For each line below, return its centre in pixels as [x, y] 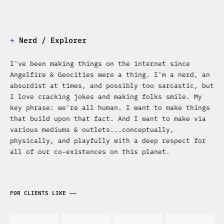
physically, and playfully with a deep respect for [108, 140]
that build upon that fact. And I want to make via [108, 118]
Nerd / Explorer [53, 40]
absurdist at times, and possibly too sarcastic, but [112, 85]
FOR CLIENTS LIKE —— [43, 192]
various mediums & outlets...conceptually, [92, 129]
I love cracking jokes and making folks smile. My [106, 96]
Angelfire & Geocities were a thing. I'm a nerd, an [110, 74]
